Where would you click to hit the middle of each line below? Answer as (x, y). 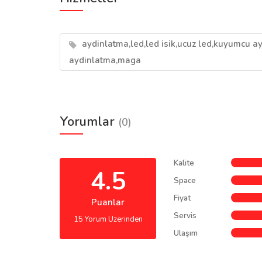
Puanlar (108, 202)
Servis (185, 216)
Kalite (184, 163)
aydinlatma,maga (105, 60)
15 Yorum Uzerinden (108, 219)
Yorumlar (89, 122)
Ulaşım (186, 233)
